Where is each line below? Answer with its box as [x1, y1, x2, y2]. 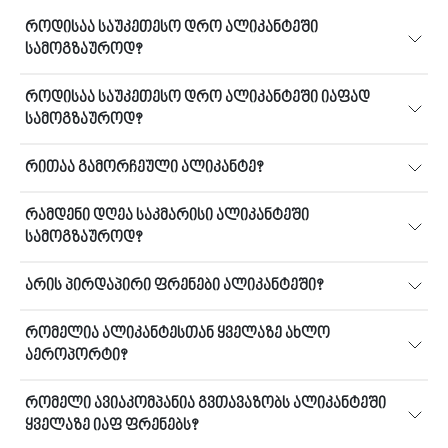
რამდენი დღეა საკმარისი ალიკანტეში [25, 207, 309, 225]
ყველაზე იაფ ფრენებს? [25, 417, 198, 435]
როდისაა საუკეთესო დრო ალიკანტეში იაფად [25, 89, 370, 107]
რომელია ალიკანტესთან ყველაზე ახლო [25, 325, 330, 343]
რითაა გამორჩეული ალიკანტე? [25, 159, 263, 177]
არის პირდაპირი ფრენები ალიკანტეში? [25, 277, 323, 295]
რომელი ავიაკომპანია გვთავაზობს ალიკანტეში [25, 395, 386, 413]
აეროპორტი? [25, 347, 127, 365]
